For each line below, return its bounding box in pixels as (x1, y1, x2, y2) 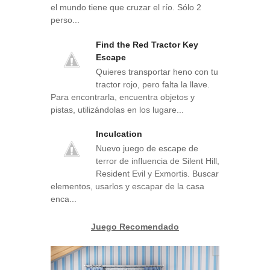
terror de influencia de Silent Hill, (96, 155, 219, 166)
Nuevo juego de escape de (96, 143, 198, 153)
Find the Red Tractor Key (96, 39, 198, 49)
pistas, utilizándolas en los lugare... (51, 104, 184, 115)
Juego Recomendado (91, 221, 179, 231)
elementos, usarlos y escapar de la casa (51, 181, 204, 191)
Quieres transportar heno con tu (96, 66, 218, 77)
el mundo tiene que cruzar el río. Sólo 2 (51, 2, 201, 13)
